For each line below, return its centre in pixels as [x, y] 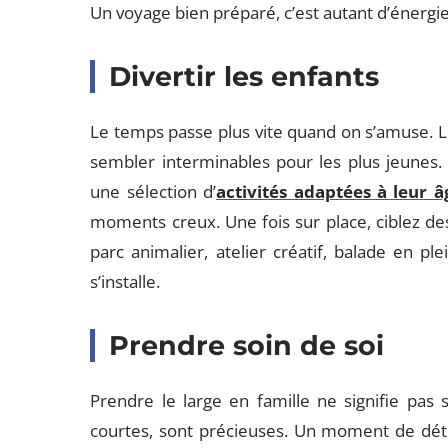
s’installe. [125, 281]
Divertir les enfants [244, 76]
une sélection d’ [153, 191]
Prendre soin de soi [247, 345]
